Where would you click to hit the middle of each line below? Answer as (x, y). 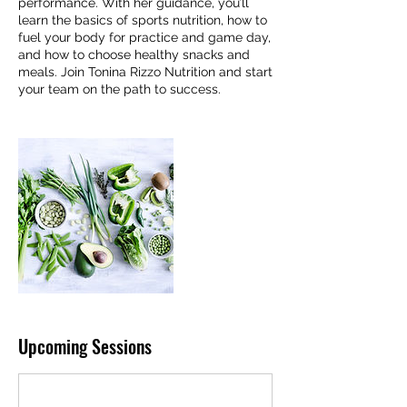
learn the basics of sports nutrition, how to (143, 20)
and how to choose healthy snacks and (134, 55)
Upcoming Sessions (85, 346)
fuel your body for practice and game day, (144, 37)
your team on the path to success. (119, 89)
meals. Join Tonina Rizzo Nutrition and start (145, 72)
